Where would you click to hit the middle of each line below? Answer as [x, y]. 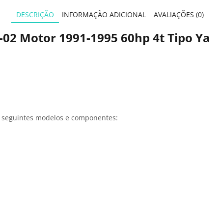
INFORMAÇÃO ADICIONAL [104, 14]
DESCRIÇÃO [35, 14]
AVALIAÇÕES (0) [179, 14]
